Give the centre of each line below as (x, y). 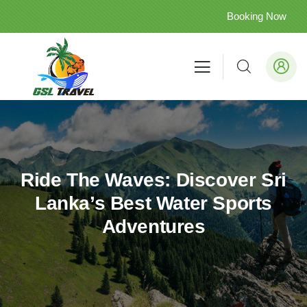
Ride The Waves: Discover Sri (153, 180)
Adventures (153, 227)
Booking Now (257, 16)
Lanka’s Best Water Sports (153, 204)
